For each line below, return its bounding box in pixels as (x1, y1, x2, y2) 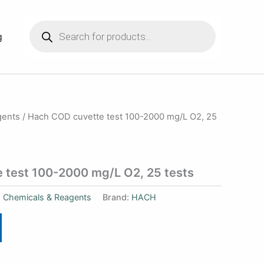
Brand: (103, 192, 131, 202)
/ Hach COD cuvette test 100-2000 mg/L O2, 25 (20, 111, 217, 122)
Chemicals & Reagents (3, 192, 91, 202)
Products (29, 15, 64, 25)
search (29, 27, 55, 37)
